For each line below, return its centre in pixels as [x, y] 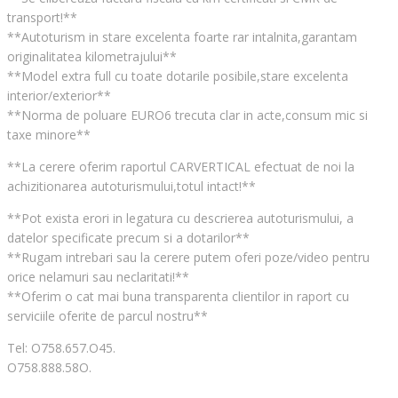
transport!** [42, 18]
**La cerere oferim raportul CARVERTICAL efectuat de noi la [181, 167]
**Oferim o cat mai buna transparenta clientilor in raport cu [178, 297]
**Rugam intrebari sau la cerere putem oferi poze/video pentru [188, 258]
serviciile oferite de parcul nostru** [107, 316]
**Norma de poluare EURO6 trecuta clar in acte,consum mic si [187, 115]
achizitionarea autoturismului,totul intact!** [131, 187]
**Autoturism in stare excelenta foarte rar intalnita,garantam [182, 37]
